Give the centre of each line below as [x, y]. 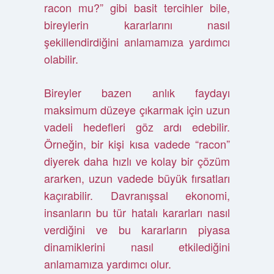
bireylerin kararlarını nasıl [137, 24]
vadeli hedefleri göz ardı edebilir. [137, 127]
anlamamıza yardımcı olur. [107, 264]
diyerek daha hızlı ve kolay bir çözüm [137, 161]
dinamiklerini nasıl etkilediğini [137, 246]
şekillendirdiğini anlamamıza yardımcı [137, 42]
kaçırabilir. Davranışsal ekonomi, [137, 195]
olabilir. [61, 59]
